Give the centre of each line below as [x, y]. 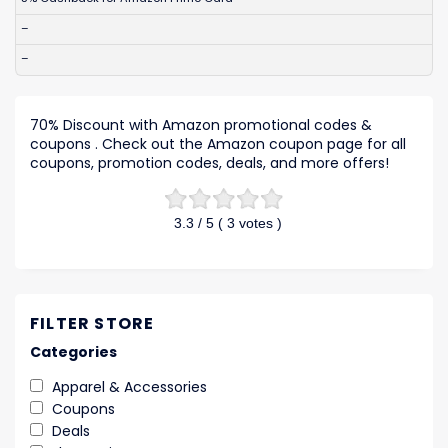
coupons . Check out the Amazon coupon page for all [218, 144]
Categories [73, 352]
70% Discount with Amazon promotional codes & [201, 125]
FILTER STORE [92, 324]
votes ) [258, 223]
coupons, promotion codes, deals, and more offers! [209, 163]
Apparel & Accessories [129, 387]
